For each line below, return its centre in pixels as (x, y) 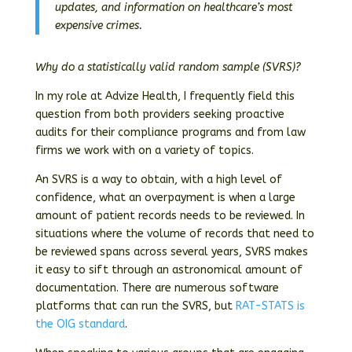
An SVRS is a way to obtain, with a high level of (158, 180)
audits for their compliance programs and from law (170, 132)
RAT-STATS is (270, 306)
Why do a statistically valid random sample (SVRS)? (168, 67)
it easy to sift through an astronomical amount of (169, 270)
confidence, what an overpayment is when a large (165, 198)
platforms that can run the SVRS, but (135, 306)
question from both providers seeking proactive (159, 114)
